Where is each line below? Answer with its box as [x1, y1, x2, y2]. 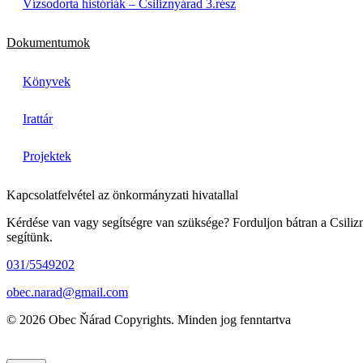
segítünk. [6, 229, 53, 244]
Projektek [23, 148, 71, 163]
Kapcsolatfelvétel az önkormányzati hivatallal [6, 187, 238, 202]
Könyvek [23, 74, 70, 88]
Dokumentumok [6, 35, 90, 49]
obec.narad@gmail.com [6, 284, 128, 299]
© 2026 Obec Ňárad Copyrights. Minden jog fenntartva [6, 312, 291, 327]
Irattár [23, 111, 53, 126]
